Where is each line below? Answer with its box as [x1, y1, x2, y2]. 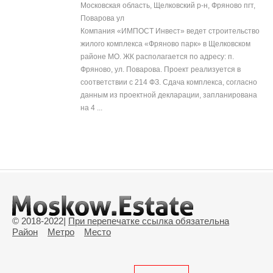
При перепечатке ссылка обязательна [68, 216, 229, 227]
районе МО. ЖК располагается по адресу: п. [80, 52, 234, 62]
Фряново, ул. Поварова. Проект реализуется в [80, 65, 241, 74]
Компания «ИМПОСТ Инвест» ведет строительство [80, 27, 260, 36]
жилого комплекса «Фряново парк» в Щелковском [80, 40, 250, 49]
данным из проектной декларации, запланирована [80, 91, 257, 100]
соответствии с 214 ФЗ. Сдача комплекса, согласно [80, 78, 257, 87]
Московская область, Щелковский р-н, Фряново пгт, [80, 1, 255, 10]
